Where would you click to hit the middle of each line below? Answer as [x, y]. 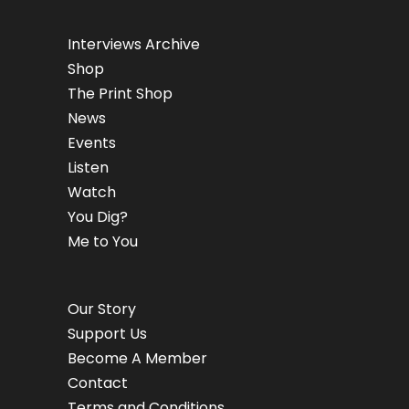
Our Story [102, 309]
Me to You [103, 242]
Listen [88, 168]
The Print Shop [120, 94]
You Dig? [98, 217]
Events [92, 143]
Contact [98, 383]
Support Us [107, 334]
